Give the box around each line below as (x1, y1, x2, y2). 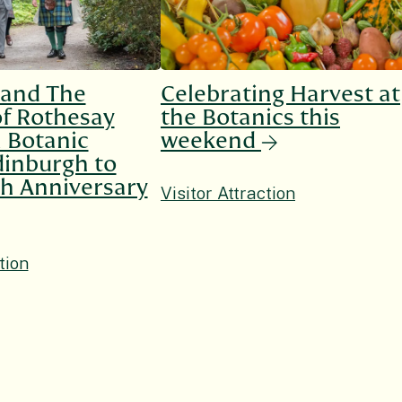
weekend (161, 128, 256, 154)
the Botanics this (161, 105, 340, 131)
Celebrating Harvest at (161, 82, 400, 108)
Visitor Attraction (161, 183, 295, 204)
